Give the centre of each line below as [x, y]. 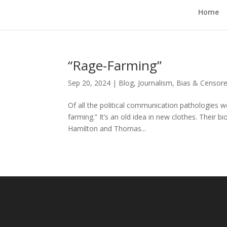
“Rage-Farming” [115, 65]
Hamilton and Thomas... [107, 128]
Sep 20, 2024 [89, 83]
